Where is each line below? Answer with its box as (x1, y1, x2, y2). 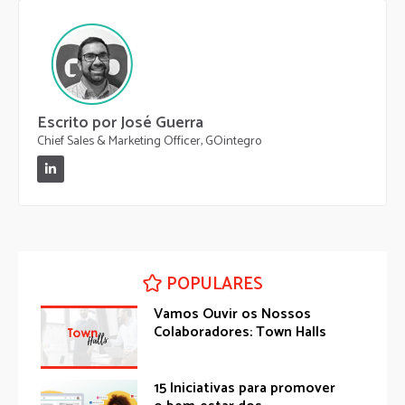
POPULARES (165, 269, 263, 298)
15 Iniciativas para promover (154, 375, 336, 400)
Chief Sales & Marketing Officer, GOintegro (37, 130, 261, 152)
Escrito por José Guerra (37, 108, 203, 137)
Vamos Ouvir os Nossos (154, 301, 312, 326)
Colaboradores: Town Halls (154, 319, 327, 344)
